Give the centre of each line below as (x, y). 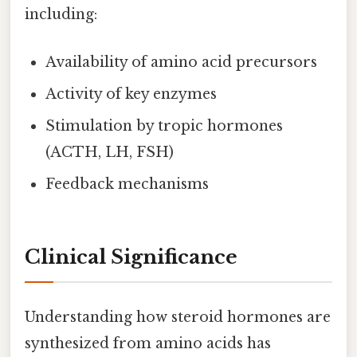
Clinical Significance (131, 257)
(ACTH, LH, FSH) (110, 152)
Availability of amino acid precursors (182, 62)
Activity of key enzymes (131, 94)
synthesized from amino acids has (148, 343)
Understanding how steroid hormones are (178, 317)
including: (61, 15)
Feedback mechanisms (127, 184)
